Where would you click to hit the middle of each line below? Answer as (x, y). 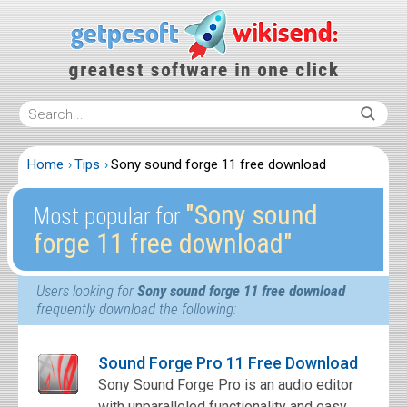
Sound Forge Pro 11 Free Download (228, 363)
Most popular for (109, 217)
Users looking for (87, 291)
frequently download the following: (136, 309)
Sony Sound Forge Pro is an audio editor (226, 385)
